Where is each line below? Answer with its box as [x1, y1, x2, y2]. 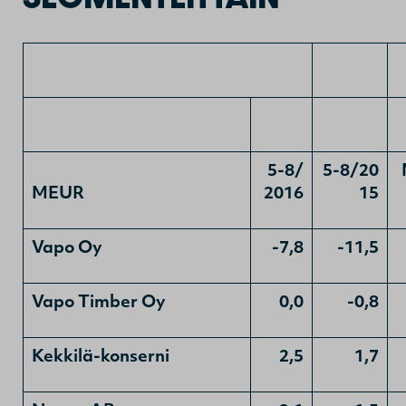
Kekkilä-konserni [32, 348, 169, 366]
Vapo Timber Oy [32, 294, 166, 312]
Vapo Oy [32, 239, 102, 257]
